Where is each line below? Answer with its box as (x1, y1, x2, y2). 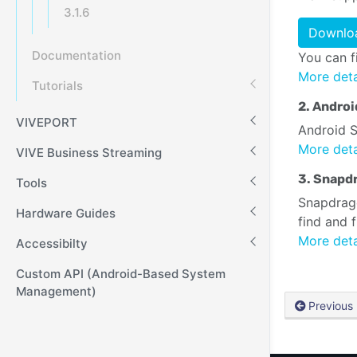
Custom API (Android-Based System (16, 266, 226, 281)
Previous (308, 299, 354, 313)
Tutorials (32, 78, 83, 93)
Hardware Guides (16, 206, 116, 221)
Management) (16, 284, 96, 299)
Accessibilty (16, 236, 88, 251)
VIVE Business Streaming (16, 145, 162, 160)
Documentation (32, 48, 121, 63)
